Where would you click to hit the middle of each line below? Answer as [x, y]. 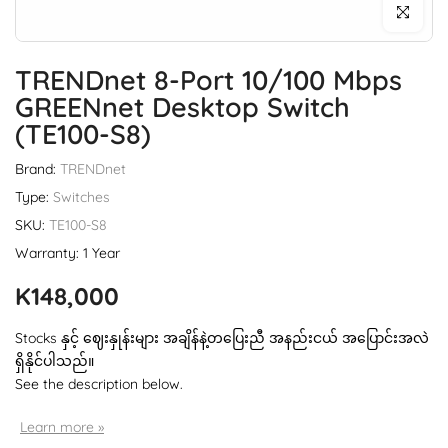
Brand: [37, 169]
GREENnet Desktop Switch [182, 107]
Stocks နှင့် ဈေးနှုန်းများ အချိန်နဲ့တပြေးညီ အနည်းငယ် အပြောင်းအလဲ [222, 338]
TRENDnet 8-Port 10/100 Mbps [208, 80]
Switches [81, 197]
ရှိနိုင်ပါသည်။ [54, 361]
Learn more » [62, 427]
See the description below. [99, 384]
